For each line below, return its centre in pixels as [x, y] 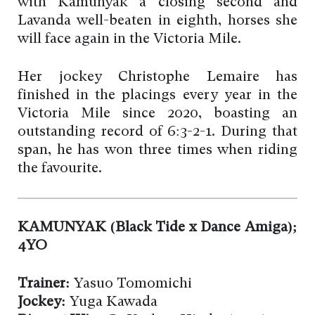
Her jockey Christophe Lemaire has [157, 78]
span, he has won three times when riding [157, 151]
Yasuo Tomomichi [131, 284]
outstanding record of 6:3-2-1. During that [157, 133]
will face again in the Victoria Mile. [129, 40]
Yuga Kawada [112, 303]
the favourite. [60, 169]
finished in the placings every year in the [157, 96]
